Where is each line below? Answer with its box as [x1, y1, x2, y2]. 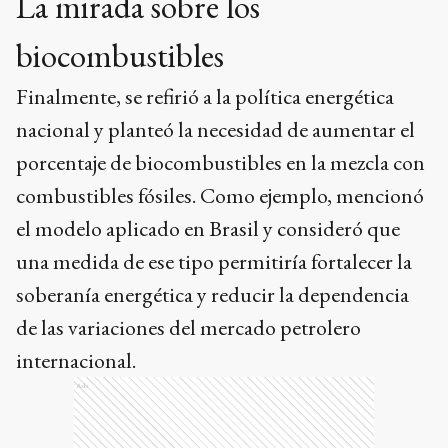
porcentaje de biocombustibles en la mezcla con [16, 148, 425, 177]
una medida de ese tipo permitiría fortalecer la [16, 247, 412, 276]
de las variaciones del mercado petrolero [16, 313, 361, 342]
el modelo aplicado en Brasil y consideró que [16, 214, 400, 243]
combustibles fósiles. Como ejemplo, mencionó [16, 181, 424, 210]
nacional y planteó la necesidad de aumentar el [16, 115, 415, 144]
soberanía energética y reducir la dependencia [16, 280, 409, 309]
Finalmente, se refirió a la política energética [16, 82, 394, 111]
